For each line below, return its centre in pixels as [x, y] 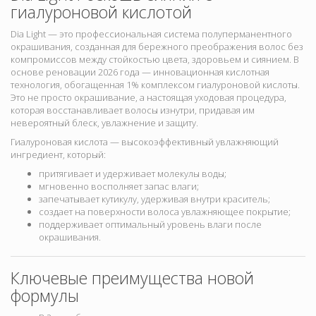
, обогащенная [93, 85]
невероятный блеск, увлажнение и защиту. [104, 123]
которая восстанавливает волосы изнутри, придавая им [133, 110]
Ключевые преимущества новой [132, 278]
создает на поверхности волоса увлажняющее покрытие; [165, 212]
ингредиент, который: [58, 155]
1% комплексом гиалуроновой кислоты [212, 85]
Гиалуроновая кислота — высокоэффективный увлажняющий [145, 142]
